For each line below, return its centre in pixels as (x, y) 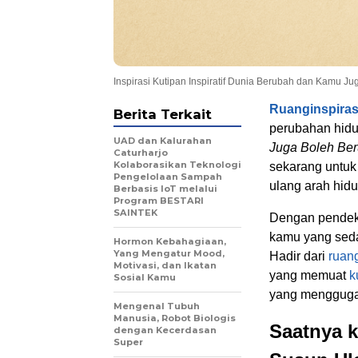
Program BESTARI (159, 201)
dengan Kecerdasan (165, 330)
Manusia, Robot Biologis (175, 318)
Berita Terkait (163, 115)
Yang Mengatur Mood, (169, 254)
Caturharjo (141, 153)
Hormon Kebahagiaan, (170, 242)
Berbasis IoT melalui (165, 189)
